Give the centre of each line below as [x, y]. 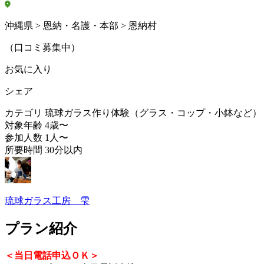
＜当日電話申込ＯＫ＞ [52, 256]
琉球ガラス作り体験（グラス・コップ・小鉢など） [153, 113]
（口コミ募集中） [42, 48]
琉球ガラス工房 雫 [47, 201]
